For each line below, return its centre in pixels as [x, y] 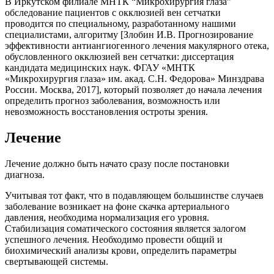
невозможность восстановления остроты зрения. [106, 112]
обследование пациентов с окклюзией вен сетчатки [113, 13]
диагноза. [25, 175]
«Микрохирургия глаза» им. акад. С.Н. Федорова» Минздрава [135, 79]
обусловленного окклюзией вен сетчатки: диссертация [119, 57]
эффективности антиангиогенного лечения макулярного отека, [137, 46]
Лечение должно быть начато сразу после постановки [117, 164]
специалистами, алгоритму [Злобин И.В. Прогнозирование [129, 35]
